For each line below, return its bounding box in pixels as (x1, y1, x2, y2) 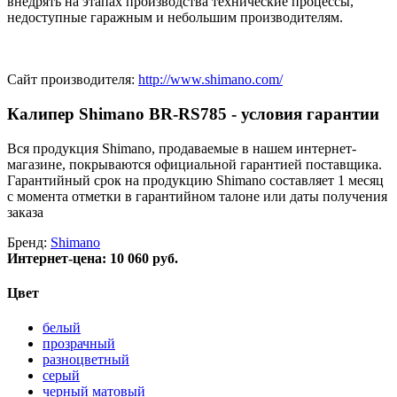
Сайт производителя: (7, 72, 138, 88)
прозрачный (43, 336, 115, 352)
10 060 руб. (110, 250, 178, 266)
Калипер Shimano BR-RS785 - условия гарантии (7, 104, 379, 123)
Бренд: (7, 234, 51, 250)
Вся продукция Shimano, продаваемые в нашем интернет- (7, 140, 356, 156)
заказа (7, 204, 43, 220)
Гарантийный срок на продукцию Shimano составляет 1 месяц (7, 172, 384, 188)
